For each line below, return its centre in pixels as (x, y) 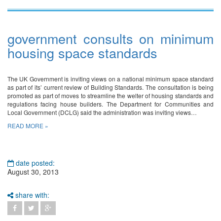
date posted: (34, 163)
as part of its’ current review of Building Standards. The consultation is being (110, 87)
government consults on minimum (110, 38)
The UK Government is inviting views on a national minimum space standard (110, 79)
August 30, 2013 (33, 172)
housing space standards (82, 53)
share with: (31, 195)
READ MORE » (28, 126)
